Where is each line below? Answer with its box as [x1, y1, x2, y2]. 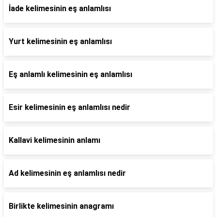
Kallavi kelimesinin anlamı [9, 136, 100, 145]
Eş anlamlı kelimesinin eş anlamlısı [9, 70, 132, 79]
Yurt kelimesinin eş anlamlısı [9, 37, 112, 46]
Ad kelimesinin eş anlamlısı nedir [9, 169, 126, 178]
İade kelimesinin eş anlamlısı [9, 4, 111, 13]
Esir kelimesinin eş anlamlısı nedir [9, 103, 130, 112]
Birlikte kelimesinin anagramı [9, 201, 114, 211]
